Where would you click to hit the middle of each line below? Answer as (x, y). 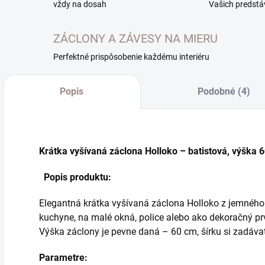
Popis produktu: (76, 177)
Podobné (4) (224, 91)
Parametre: (63, 257)
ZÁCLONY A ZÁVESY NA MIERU (135, 38)
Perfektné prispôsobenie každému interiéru (131, 56)
